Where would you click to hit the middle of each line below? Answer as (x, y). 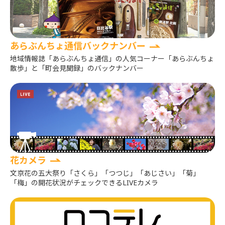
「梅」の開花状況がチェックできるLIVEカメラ (84, 182)
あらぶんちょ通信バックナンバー (78, 46)
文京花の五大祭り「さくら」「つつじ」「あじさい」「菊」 (105, 173)
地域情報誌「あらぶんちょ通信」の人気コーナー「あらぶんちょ (112, 59)
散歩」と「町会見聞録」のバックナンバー (77, 68)
